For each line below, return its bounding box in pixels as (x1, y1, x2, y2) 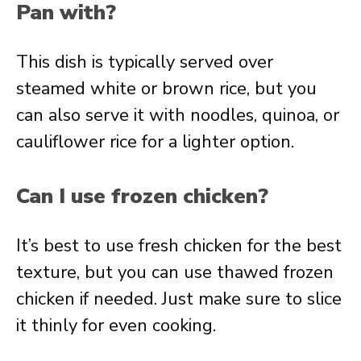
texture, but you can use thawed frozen (16, 260, 334, 284)
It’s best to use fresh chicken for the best (16, 234, 342, 258)
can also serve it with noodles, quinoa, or (16, 103, 339, 127)
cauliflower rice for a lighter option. (16, 130, 294, 154)
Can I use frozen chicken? (16, 182, 268, 210)
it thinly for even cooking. (16, 313, 216, 338)
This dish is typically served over (16, 50, 273, 74)
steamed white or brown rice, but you (16, 77, 317, 101)
